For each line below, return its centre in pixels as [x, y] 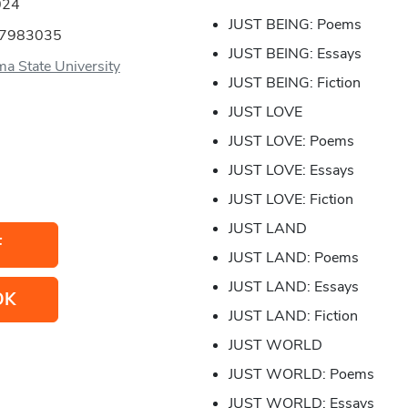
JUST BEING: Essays [295, 54]
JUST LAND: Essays [293, 287]
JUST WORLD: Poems [301, 375]
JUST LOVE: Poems [291, 142]
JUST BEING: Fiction [294, 83]
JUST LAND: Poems [293, 258]
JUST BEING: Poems [295, 25]
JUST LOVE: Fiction [291, 200]
